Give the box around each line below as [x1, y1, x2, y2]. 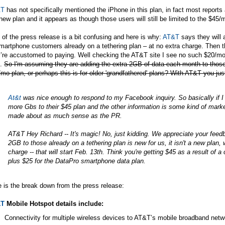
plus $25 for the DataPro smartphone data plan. [8, 157, 146, 165]
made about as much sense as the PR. [8, 111, 122, 120]
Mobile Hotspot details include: [5, 199, 103, 207]
